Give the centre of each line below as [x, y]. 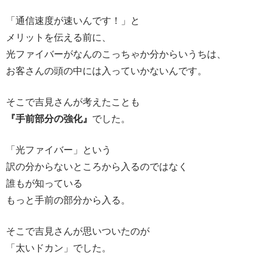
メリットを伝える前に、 [59, 36]
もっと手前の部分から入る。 [68, 199]
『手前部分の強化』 [49, 118]
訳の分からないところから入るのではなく [97, 166]
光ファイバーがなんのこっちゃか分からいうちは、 [116, 53]
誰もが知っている [44, 182]
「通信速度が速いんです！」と [73, 20]
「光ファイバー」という [59, 149]
